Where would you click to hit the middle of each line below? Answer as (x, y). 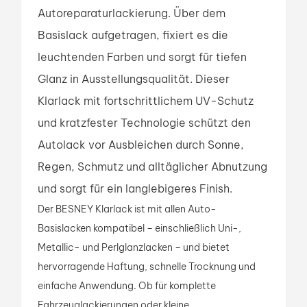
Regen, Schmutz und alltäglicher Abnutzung (152, 166)
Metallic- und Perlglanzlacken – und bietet (134, 247)
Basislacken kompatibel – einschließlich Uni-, (139, 228)
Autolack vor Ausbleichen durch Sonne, (141, 144)
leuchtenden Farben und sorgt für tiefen (142, 57)
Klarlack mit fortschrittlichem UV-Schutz (146, 100)
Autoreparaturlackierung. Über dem (132, 13)
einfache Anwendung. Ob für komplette (127, 285)
